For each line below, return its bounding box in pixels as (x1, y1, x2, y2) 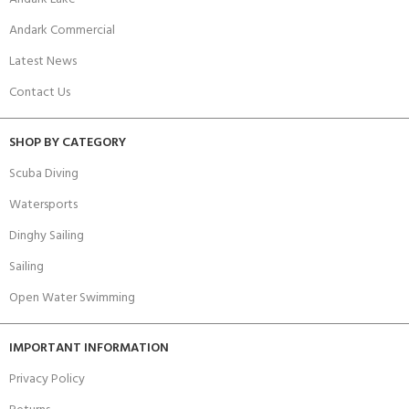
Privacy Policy (9, 368, 85, 390)
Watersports (9, 194, 78, 215)
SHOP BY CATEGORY (9, 131, 126, 153)
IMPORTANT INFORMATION (9, 337, 169, 359)
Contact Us (9, 81, 70, 103)
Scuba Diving (9, 163, 79, 184)
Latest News (9, 50, 77, 72)
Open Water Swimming (9, 287, 135, 309)
